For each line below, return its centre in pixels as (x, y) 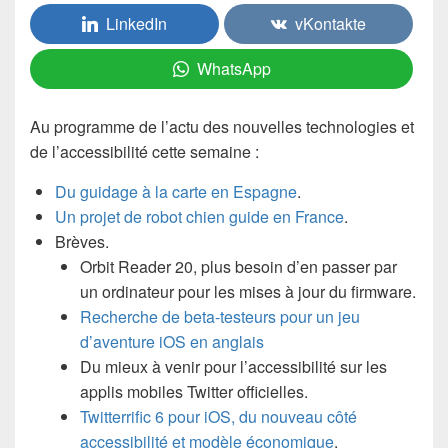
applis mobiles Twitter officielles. (194, 391)
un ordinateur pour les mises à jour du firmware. (248, 291)
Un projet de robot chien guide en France (199, 216)
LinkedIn (136, 23)
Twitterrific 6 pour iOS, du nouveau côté (218, 416)
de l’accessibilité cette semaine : (144, 151)
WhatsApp (233, 68)
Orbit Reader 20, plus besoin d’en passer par (238, 266)
